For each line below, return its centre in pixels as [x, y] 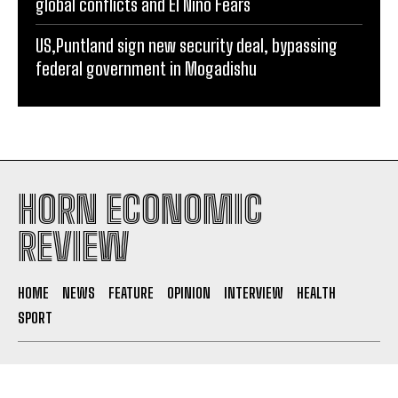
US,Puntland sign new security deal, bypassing [187, 46]
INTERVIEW [254, 293]
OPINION [189, 293]
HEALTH [316, 293]
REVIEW [74, 247]
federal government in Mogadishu [146, 69]
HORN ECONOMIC [140, 210]
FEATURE [131, 293]
